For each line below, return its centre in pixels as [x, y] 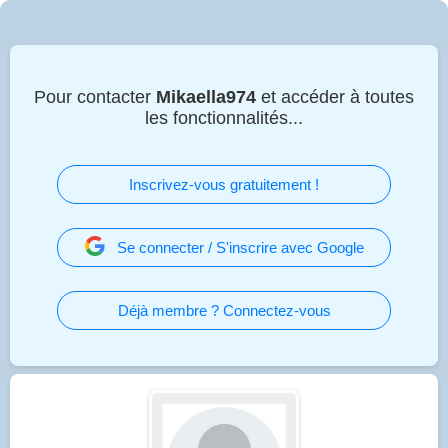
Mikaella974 [206, 96]
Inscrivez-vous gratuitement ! [224, 184]
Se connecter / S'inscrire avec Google [240, 247]
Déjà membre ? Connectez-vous [224, 310]
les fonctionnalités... [224, 117]
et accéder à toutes [335, 96]
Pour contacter [95, 96]
